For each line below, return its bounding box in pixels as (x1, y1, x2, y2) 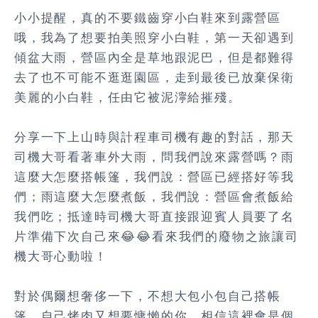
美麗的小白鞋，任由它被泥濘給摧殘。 (14, 89, 241, 105)
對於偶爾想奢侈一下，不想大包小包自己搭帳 (14, 288, 281, 304)
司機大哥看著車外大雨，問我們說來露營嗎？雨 (14, 149, 295, 165)
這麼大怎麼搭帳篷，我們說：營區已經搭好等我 (14, 169, 295, 185)
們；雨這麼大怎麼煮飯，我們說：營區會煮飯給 (14, 189, 295, 204)
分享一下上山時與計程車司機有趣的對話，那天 (14, 129, 295, 145)
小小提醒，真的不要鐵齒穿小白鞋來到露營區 (14, 10, 281, 26)
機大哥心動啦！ (14, 248, 108, 264)
